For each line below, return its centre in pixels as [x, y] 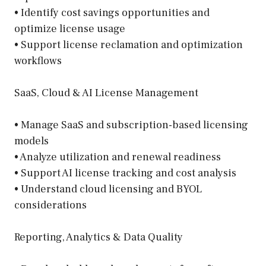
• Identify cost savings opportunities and [112, 13]
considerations [50, 205]
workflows [38, 61]
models [31, 141]
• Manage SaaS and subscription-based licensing [131, 125]
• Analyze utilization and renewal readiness [118, 157]
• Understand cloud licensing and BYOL [108, 189]
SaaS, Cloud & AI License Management [106, 93]
